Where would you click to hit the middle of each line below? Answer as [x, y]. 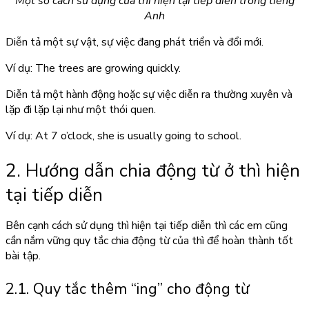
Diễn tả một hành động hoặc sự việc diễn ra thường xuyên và [149, 95]
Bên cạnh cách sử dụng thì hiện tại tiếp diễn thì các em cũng [147, 226]
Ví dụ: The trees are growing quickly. [93, 69]
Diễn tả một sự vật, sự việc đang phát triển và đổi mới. [134, 42]
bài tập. [23, 256]
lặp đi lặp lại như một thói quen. [81, 110]
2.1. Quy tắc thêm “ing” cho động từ [127, 289]
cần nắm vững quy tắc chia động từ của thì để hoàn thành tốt [149, 241]
